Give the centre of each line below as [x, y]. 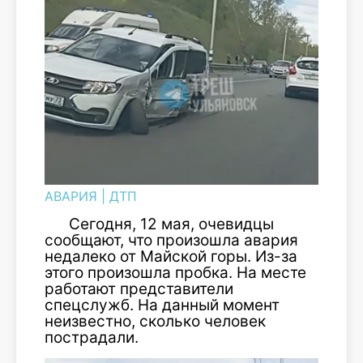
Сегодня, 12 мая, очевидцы [171, 224]
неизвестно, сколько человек [155, 321]
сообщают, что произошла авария [171, 240]
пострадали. [92, 337]
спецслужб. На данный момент [162, 305]
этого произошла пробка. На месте [175, 272]
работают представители [139, 288]
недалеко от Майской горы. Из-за [171, 256]
